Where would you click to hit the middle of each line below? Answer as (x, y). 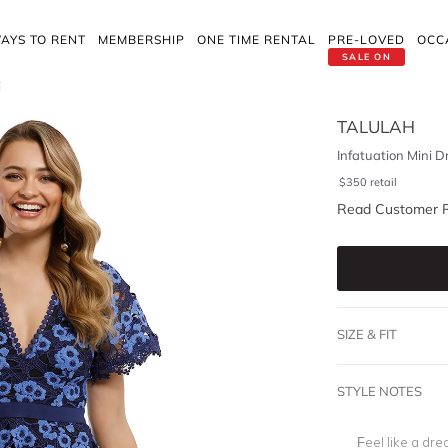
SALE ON (366, 56)
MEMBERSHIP (141, 39)
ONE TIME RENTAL (256, 39)
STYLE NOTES (379, 391)
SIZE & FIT (366, 334)
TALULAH (375, 126)
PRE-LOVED (366, 39)
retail (383, 182)
